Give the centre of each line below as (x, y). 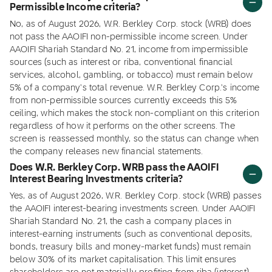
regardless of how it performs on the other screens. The (122, 126)
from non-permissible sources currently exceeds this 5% (124, 101)
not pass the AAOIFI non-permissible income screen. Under (129, 37)
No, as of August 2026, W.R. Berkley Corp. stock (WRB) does (131, 24)
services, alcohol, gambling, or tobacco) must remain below (131, 75)
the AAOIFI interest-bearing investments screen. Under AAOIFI (133, 209)
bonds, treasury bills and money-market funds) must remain (131, 247)
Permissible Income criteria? (75, 8)
